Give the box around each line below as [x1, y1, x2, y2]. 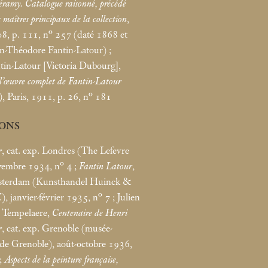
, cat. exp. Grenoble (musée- [2, 223, 112, 234]
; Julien [112, 191, 140, 203]
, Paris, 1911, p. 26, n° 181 [2, 91, 111, 102]
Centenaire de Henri [52, 207, 127, 218]
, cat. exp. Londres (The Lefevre [2, 145, 129, 156]
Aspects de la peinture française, [4, 254, 118, 265]
